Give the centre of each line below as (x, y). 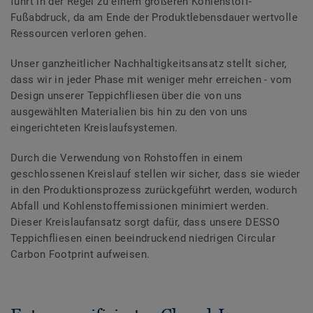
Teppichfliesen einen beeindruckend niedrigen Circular (143, 238)
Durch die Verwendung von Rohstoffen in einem (127, 158)
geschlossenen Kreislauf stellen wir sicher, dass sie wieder (155, 174)
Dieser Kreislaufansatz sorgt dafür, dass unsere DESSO (145, 222)
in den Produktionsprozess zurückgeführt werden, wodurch (154, 190)
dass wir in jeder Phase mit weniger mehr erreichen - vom (151, 79)
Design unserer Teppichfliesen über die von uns (126, 95)
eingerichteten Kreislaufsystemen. (94, 128)
